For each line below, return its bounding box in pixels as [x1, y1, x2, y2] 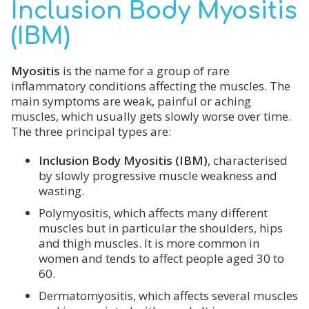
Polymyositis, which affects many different [39, 205, 268, 221]
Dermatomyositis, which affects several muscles [39, 288, 298, 303]
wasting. [39, 183, 84, 199]
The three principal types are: [11, 123, 171, 139]
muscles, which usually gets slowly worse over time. [11, 108, 291, 124]
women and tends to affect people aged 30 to [39, 250, 284, 266]
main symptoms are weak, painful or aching [11, 93, 251, 109]
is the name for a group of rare [60, 63, 230, 79]
